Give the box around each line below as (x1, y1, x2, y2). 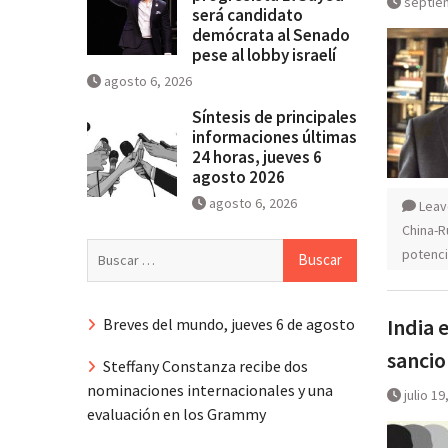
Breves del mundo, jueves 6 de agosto (103, 313, 355, 334)
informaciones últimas (192, 125, 357, 148)
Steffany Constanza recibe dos (103, 356, 308, 377)
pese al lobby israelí (192, 43, 336, 66)
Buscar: (86, 239, 135, 260)
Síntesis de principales (192, 105, 357, 128)
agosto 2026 (192, 165, 285, 188)
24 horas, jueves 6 (192, 145, 322, 168)
